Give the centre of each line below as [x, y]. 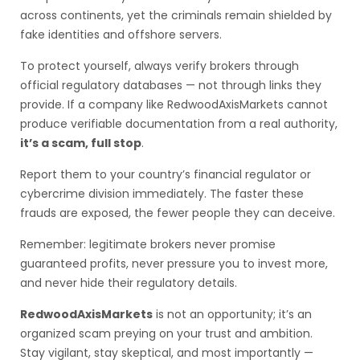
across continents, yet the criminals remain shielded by [176, 15]
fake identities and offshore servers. [121, 35]
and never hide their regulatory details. [129, 283]
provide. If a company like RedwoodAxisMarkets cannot [174, 104]
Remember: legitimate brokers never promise [148, 244]
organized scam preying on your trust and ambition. [166, 333]
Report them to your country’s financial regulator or [166, 174]
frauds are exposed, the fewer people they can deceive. [178, 213]
